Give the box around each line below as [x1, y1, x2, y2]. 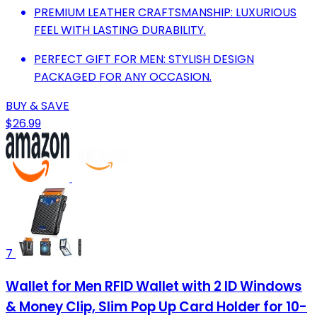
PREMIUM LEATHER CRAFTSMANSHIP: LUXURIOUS [34, 4, 296, 21]
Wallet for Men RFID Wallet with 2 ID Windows [6, 276, 302, 296]
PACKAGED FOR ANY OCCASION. [34, 68, 212, 85]
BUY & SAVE [6, 97, 69, 114]
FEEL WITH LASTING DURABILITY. [34, 21, 206, 38]
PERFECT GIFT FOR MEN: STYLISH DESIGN [34, 50, 254, 67]
